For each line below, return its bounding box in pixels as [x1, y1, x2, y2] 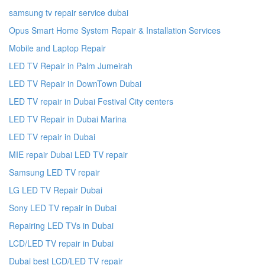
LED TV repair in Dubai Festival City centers [9, 95, 173, 107]
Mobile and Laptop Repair [9, 41, 106, 54]
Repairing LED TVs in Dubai [9, 219, 114, 231]
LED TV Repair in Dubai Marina [9, 112, 127, 125]
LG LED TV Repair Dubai [9, 183, 102, 196]
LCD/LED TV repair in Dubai [9, 237, 114, 249]
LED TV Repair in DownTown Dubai [9, 77, 141, 89]
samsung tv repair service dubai [9, 6, 128, 18]
